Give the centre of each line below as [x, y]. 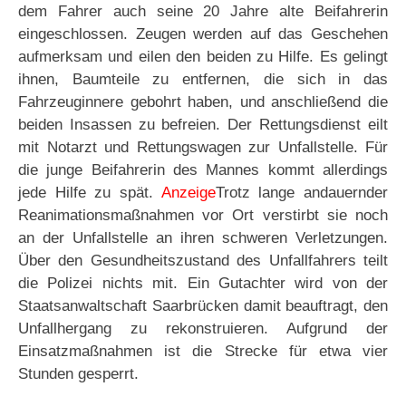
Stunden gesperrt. [78, 374]
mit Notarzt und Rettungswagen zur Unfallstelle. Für [203, 148]
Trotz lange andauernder [302, 193]
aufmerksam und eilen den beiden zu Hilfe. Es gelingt [203, 57]
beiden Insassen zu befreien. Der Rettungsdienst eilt [203, 125]
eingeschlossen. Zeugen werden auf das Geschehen [203, 34]
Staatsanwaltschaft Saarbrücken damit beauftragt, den [203, 306]
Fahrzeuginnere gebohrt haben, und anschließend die [203, 102]
